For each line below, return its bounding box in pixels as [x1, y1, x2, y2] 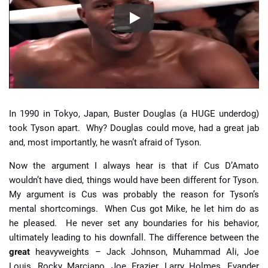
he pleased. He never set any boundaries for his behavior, [9, 217, 259, 229]
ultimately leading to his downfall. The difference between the [9, 232, 259, 243]
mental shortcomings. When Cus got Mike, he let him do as [9, 203, 259, 214]
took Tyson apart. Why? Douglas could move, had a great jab [9, 122, 259, 133]
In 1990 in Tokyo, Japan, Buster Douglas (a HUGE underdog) [9, 108, 259, 119]
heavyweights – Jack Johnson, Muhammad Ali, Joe [30, 246, 259, 257]
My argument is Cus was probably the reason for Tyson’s [9, 188, 259, 200]
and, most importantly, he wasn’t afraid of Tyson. [9, 136, 202, 148]
